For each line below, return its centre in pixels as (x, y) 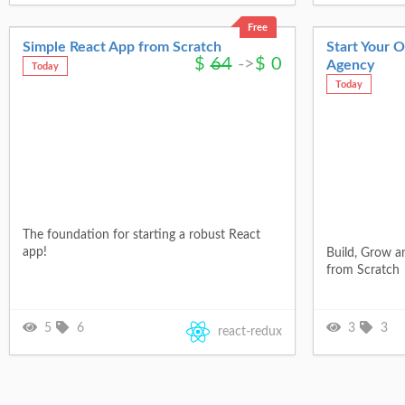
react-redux (250, 331)
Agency (350, 65)
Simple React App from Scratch (122, 47)
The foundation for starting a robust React (141, 235)
